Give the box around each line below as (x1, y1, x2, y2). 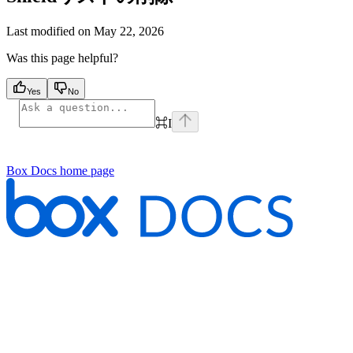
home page (57, 163, 114, 177)
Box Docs (6, 163, 57, 177)
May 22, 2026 (94, 24, 164, 38)
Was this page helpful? (6, 50, 118, 65)
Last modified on (6, 24, 91, 38)
